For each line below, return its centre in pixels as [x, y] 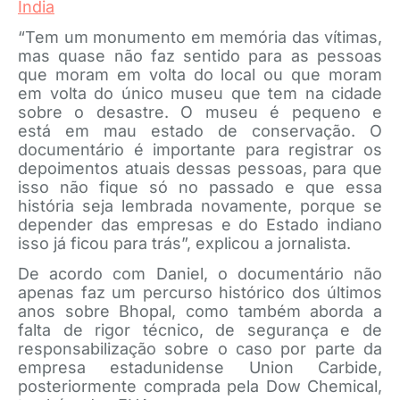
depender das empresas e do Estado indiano [200, 225]
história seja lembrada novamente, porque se [200, 206]
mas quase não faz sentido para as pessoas [200, 56]
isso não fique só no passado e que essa [200, 187]
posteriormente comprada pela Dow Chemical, [200, 386]
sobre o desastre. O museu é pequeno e [200, 112]
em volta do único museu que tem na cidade [200, 93]
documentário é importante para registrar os [200, 150]
